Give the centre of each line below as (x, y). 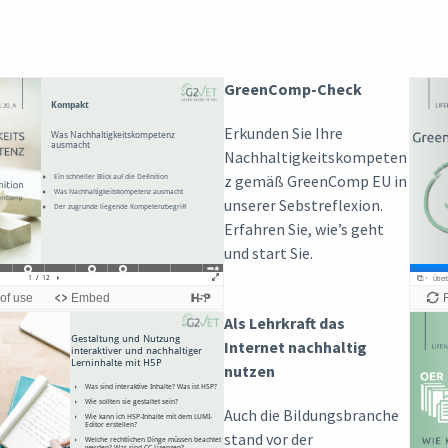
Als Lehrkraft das (284, 322)
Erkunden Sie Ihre (283, 132)
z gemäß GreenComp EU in (315, 180)
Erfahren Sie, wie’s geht (304, 228)
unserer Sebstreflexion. (303, 204)
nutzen (249, 370)
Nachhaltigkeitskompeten (315, 156)
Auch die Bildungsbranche (311, 414)
